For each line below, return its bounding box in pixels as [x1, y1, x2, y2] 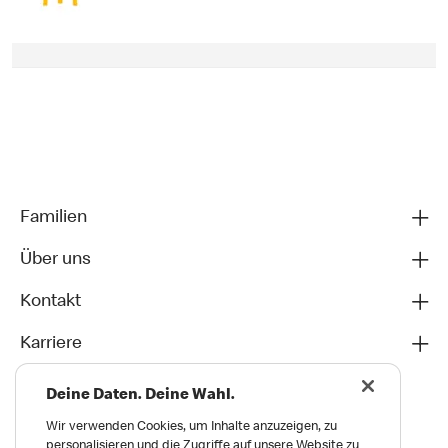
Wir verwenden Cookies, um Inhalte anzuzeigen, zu [46, 421, 337, 434]
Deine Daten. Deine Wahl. [46, 388, 235, 404]
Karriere [20, 335, 82, 354]
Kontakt [20, 293, 81, 312]
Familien [20, 209, 87, 228]
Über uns [20, 251, 91, 270]
